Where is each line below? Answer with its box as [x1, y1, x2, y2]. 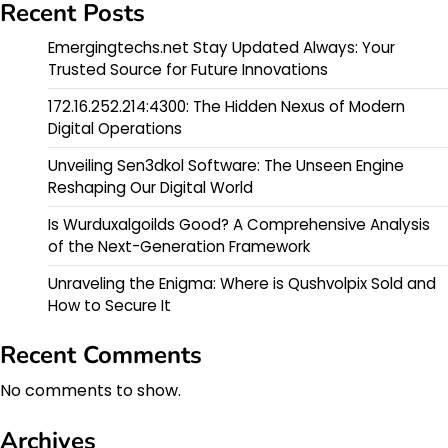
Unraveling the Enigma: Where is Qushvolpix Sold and [48, 272, 436, 294]
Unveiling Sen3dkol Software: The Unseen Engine [48, 154, 404, 176]
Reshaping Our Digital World [48, 176, 253, 198]
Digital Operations [48, 117, 182, 139]
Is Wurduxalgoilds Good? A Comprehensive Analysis [48, 213, 430, 235]
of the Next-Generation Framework [48, 235, 310, 257]
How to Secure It [48, 294, 171, 316]
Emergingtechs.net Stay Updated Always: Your [48, 36, 395, 58]
